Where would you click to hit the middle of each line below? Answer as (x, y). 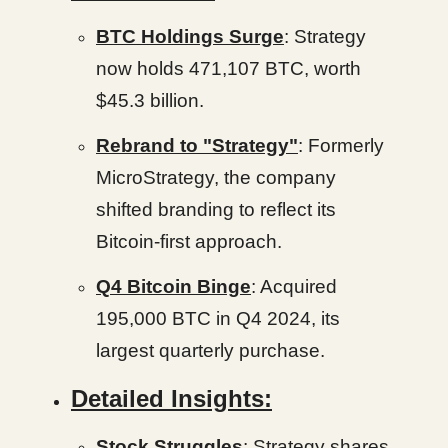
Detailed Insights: (171, 398)
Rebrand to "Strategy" (197, 145)
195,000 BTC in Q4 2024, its (218, 318)
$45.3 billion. (150, 100)
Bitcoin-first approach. (189, 241)
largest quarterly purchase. (210, 350)
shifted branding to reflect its (216, 209)
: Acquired (294, 286)
